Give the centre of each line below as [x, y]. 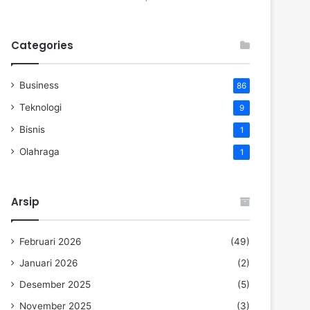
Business [39, 85]
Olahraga [39, 152]
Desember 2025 [55, 284]
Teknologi [40, 107]
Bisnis [32, 129]
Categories [42, 45]
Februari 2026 [51, 241]
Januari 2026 [49, 263]
